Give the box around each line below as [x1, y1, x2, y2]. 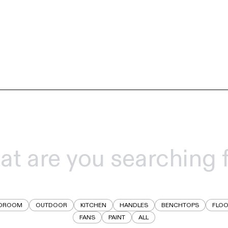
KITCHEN [80, 201, 106, 210]
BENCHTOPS [161, 201, 199, 210]
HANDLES [119, 201, 148, 210]
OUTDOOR [35, 201, 67, 210]
